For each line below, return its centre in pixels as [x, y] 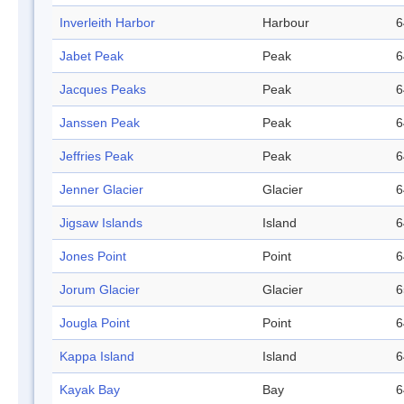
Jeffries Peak [96, 156]
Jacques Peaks [103, 90]
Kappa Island [97, 357]
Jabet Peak [92, 56]
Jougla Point [95, 323]
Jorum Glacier [100, 290]
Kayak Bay [90, 390]
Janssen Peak [100, 123]
